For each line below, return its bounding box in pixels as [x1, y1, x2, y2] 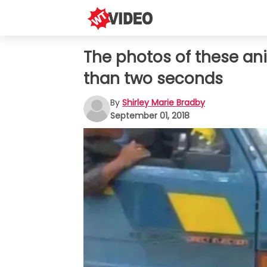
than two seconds [83, 68, 223, 89]
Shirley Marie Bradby [122, 96, 205, 108]
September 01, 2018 [110, 109, 190, 122]
